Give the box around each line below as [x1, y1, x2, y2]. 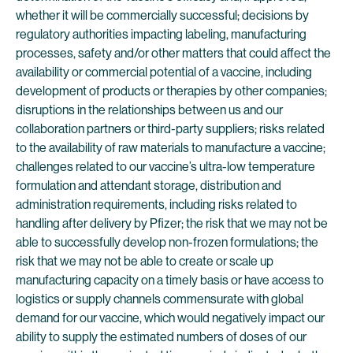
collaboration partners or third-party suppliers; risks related [16, 121, 325, 136]
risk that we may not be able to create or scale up [16, 254, 273, 269]
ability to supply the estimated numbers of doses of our [16, 329, 307, 344]
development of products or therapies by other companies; [16, 84, 327, 98]
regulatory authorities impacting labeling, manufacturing [16, 27, 307, 42]
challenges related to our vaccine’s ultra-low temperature [16, 159, 315, 174]
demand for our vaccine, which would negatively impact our [16, 310, 325, 325]
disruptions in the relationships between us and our [16, 102, 283, 117]
